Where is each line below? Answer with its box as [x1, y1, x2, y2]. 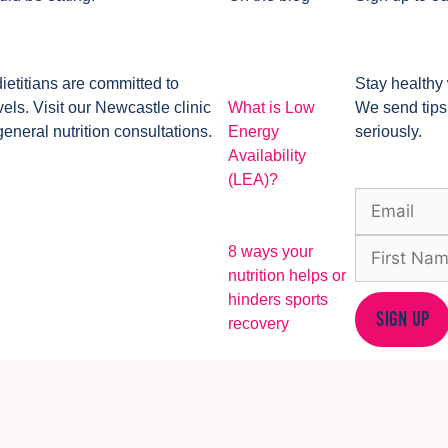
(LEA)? [227, 170, 278, 188]
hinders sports [227, 290, 328, 308]
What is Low [227, 98, 315, 116]
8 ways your [227, 242, 313, 260]
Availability [227, 146, 306, 164]
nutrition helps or [227, 266, 346, 284]
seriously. [355, 122, 423, 140]
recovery [227, 314, 289, 332]
